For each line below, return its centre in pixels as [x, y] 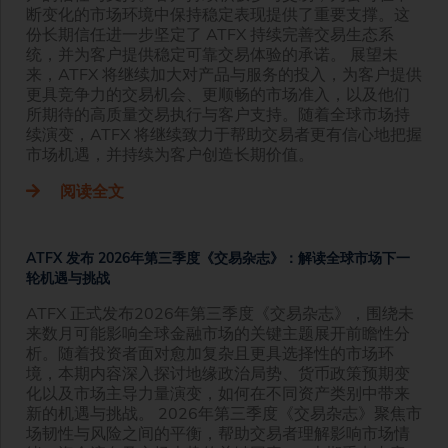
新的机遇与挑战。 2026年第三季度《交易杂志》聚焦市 [224, 412]
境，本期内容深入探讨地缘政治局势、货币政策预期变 [218, 372]
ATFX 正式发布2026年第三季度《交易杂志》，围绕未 [220, 312]
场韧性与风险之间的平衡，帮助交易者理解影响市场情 [218, 432]
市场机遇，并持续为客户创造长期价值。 [170, 153]
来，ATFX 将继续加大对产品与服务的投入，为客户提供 [224, 73]
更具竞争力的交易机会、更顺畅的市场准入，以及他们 [218, 93]
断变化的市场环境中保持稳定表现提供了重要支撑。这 [218, 13]
